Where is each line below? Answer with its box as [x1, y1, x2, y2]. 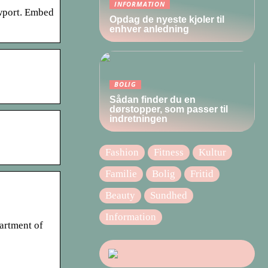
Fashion [105, 147, 139, 158]
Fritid [190, 168, 214, 179]
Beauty [105, 190, 135, 201]
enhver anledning [109, 24, 189, 34]
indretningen [109, 114, 167, 124]
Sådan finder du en [109, 95, 196, 105]
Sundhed [150, 190, 187, 201]
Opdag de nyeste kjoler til [109, 14, 224, 25]
